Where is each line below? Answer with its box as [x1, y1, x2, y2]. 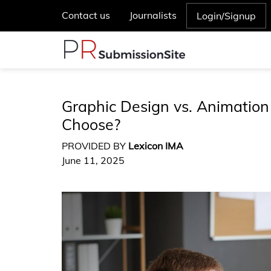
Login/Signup [197, 10, 256, 22]
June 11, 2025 [62, 154, 125, 166]
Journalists [129, 9, 177, 21]
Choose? [62, 115, 120, 134]
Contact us [62, 9, 110, 21]
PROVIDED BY [62, 140, 128, 152]
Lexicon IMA [128, 140, 183, 152]
